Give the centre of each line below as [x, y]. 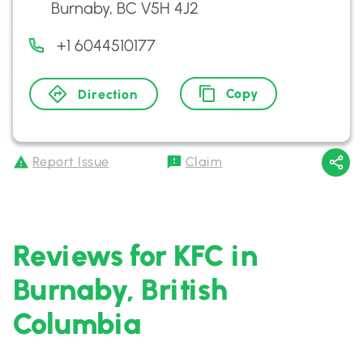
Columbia [77, 324]
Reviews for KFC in [136, 256]
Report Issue [71, 162]
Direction [108, 94]
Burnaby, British [120, 290]
